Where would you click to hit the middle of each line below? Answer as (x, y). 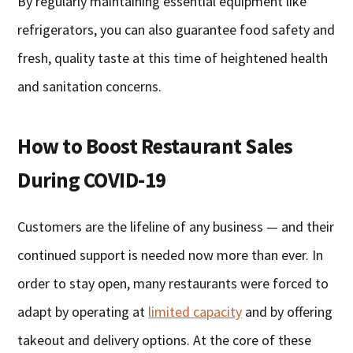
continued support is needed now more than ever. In (171, 255)
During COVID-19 (92, 180)
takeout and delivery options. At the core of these (165, 340)
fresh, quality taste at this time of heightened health (173, 58)
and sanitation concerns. (90, 87)
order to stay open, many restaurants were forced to (173, 284)
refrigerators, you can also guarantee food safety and (176, 30)
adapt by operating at (83, 312)
